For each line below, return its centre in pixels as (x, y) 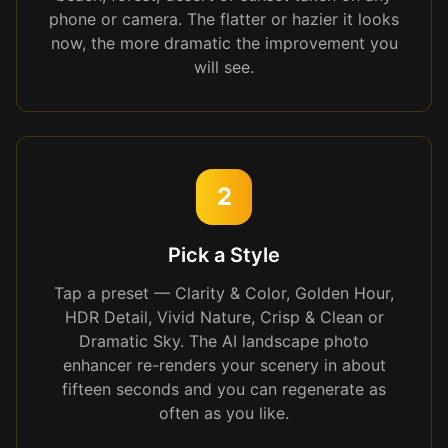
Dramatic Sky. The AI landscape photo (224, 341)
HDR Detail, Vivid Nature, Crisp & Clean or (224, 317)
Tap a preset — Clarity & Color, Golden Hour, (224, 293)
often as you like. (224, 413)
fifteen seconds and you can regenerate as (224, 389)
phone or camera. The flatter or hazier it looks (224, 19)
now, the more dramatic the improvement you (224, 43)
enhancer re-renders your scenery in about (224, 365)
